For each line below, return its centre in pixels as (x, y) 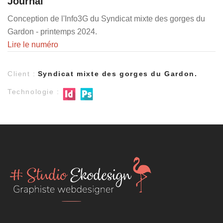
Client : (22, 73)
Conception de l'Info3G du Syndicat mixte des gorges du (106, 18)
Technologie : (34, 91)
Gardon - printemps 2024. (52, 31)
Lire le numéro (33, 44)
